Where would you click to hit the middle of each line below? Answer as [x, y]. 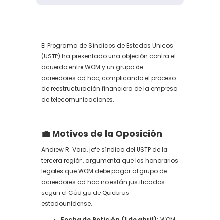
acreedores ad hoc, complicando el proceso [109, 78]
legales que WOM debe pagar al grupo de [104, 171]
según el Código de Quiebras [85, 193]
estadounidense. [67, 204]
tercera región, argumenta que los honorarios [110, 160]
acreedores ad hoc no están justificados [103, 182]
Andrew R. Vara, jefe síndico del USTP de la [104, 150]
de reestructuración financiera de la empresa [110, 89]
